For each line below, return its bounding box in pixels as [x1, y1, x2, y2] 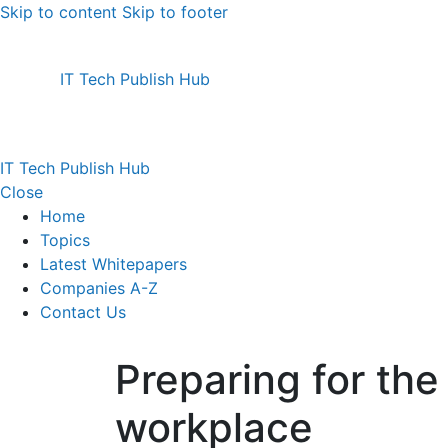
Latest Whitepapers [40, 254, 187, 274]
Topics [40, 230, 90, 250]
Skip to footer [122, 2, 228, 22]
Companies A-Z [40, 278, 158, 298]
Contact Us [40, 302, 126, 322]
